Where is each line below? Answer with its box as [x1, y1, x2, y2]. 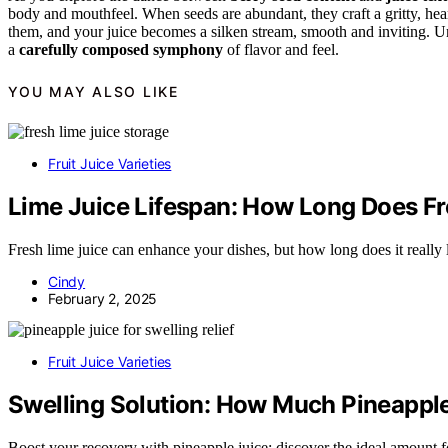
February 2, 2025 [48, 290, 158, 307]
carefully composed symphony [19, 41, 223, 59]
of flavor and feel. [223, 41, 339, 59]
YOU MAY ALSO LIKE [8, 82, 179, 100]
